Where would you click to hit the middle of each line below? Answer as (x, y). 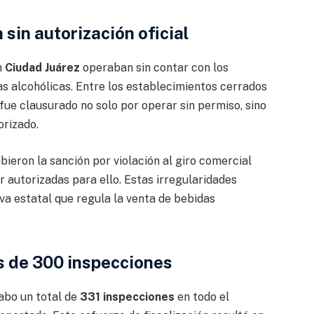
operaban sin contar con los (154, 68)
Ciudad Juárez (42, 68)
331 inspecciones (127, 297)
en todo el (202, 297)
